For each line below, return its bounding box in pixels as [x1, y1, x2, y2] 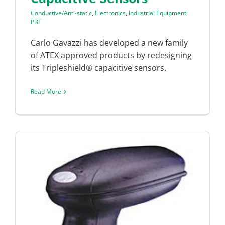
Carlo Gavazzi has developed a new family [31, 37, 188, 49]
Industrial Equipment [129, 9, 186, 18]
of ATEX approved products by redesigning [31, 50, 192, 61]
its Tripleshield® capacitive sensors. [31, 62, 166, 74]
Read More [31, 87, 61, 96]
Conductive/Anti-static [31, 9, 92, 18]
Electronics [95, 9, 126, 18]
